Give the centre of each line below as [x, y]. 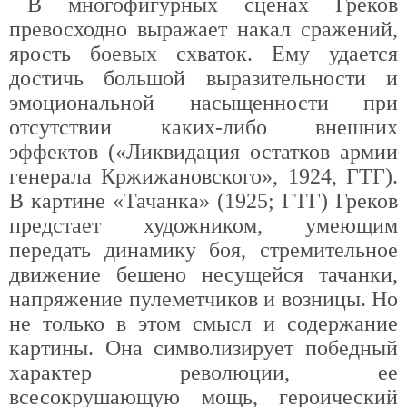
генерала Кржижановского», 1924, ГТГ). [203, 176]
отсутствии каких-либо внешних [203, 127]
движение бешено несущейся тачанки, [203, 274]
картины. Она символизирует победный [203, 348]
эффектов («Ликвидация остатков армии [203, 152]
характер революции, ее [203, 372]
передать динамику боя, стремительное [203, 250]
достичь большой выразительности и [203, 78]
